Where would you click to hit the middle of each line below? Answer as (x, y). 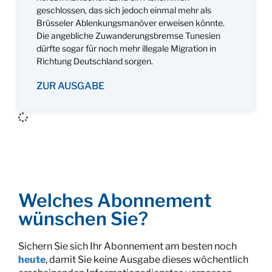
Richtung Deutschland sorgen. (95, 61)
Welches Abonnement (115, 201)
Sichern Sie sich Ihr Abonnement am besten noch (127, 246)
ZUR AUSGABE (70, 86)
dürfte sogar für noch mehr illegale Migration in (126, 49)
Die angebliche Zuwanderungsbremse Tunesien (128, 36)
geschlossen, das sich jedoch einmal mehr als (124, 10)
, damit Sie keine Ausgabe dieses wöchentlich (147, 260)
